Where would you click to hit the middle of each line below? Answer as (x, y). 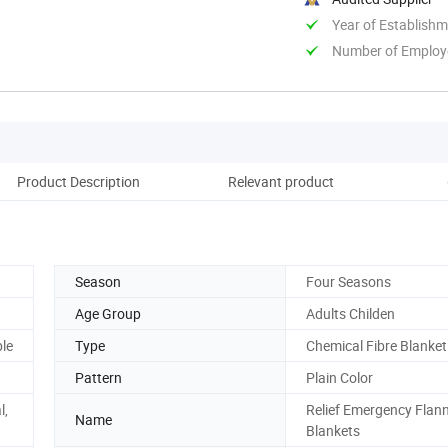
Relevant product (281, 181)
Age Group (108, 313)
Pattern (98, 377)
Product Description (78, 181)
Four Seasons (348, 281)
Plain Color (339, 377)
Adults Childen (350, 313)
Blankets (333, 430)
